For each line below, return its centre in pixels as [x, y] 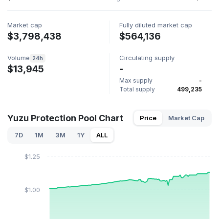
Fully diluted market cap [156, 25]
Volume [19, 58]
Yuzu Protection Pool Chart [65, 118]
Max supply [136, 80]
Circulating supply [147, 58]
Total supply [137, 89]
